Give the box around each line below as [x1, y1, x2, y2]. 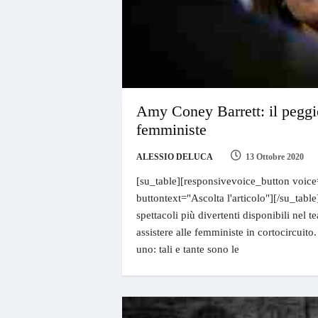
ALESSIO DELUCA [136, 151, 213, 162]
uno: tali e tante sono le [136, 243, 239, 255]
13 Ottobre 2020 [245, 151, 304, 162]
